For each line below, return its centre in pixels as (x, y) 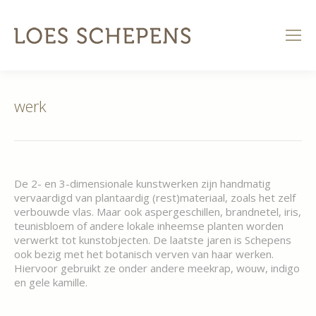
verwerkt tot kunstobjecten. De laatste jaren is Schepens (153, 240)
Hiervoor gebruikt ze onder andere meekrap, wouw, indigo (157, 268)
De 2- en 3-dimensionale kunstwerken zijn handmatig (142, 183)
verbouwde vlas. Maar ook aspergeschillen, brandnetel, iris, (158, 212)
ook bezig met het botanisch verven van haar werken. (144, 254)
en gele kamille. (51, 282)
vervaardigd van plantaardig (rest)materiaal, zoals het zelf (155, 197)
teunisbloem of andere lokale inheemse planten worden (149, 226)
